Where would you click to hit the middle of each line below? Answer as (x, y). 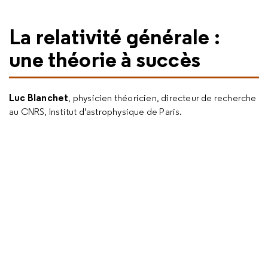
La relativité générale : (115, 36)
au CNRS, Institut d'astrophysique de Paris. (96, 112)
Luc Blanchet (39, 98)
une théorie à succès (105, 59)
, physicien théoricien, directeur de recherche (162, 98)
